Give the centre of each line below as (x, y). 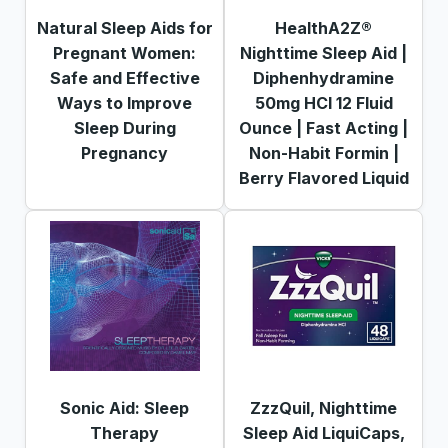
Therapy (124, 432)
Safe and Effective (124, 77)
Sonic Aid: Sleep (124, 407)
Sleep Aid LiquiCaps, (323, 432)
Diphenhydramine (323, 77)
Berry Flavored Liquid (323, 177)
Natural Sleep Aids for (124, 27)
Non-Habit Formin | (323, 152)
